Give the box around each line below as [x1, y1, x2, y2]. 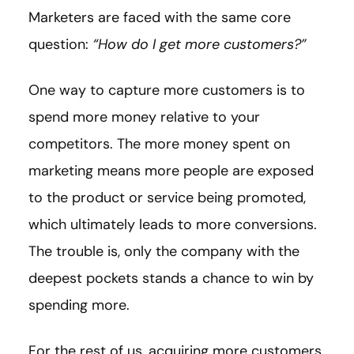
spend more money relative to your [28, 107, 260, 127]
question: [28, 35, 92, 55]
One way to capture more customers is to [28, 81, 305, 100]
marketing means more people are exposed [28, 161, 314, 181]
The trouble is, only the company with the [28, 242, 299, 262]
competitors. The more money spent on [28, 134, 290, 154]
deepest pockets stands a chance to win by [28, 269, 314, 288]
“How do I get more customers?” [92, 35, 307, 55]
